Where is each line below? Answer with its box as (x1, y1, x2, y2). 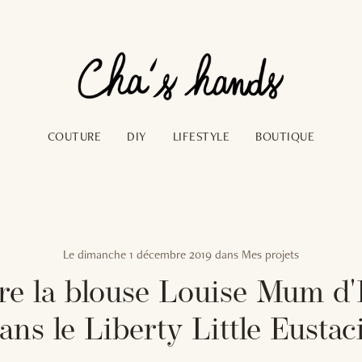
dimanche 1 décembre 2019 (78, 246, 212, 263)
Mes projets (242, 246, 299, 263)
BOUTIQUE (255, 128, 314, 145)
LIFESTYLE (172, 128, 230, 145)
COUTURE (48, 128, 102, 145)
